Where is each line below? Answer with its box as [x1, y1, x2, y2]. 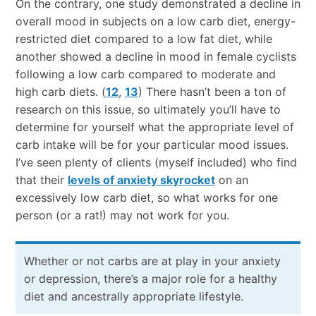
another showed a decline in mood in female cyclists [15, 49, 296, 64]
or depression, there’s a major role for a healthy [23, 272, 277, 286]
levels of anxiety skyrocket [67, 173, 215, 188]
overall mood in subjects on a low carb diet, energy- [15, 14, 296, 29]
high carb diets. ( [15, 85, 106, 99]
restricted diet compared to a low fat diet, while [15, 32, 272, 47]
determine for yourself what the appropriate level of [15, 120, 294, 135]
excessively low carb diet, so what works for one [15, 190, 278, 205]
